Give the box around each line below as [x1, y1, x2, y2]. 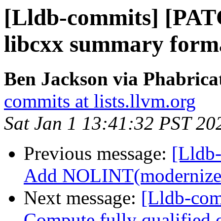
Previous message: [24, 143, 172, 164]
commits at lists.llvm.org [4, 90, 196, 112]
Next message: [24, 187, 141, 209]
